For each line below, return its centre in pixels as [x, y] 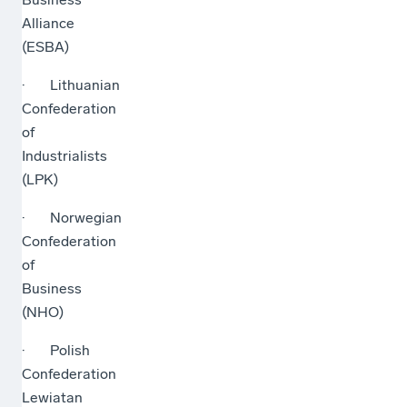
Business [52, 288]
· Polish [56, 350]
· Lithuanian [71, 84]
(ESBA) [45, 46]
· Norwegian [72, 217]
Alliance [48, 23]
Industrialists [65, 155]
